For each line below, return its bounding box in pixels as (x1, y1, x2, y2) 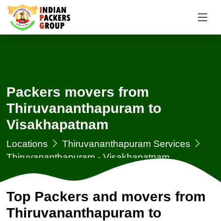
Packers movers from (6, 84, 149, 100)
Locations (6, 138, 48, 149)
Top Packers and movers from (6, 189, 206, 205)
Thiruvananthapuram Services (62, 138, 190, 149)
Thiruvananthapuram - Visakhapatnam (6, 151, 170, 162)
